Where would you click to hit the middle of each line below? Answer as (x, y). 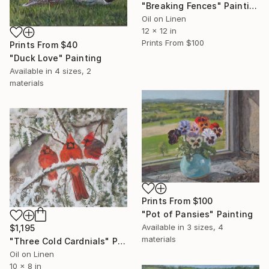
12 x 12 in (159, 31)
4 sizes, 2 (73, 71)
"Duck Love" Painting (56, 58)
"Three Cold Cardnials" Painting (121, 241)
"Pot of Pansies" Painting (197, 214)
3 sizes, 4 (205, 227)
